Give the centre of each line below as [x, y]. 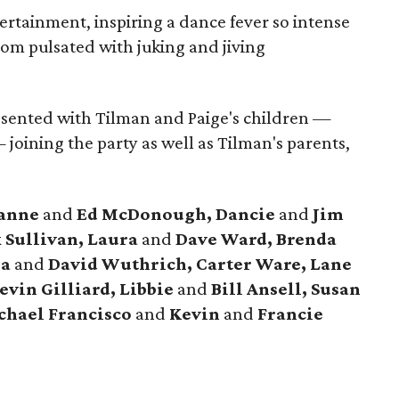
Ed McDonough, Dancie [178, 214]
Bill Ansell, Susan [286, 289]
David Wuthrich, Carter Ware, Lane [200, 264]
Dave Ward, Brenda [256, 239]
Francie [290, 313]
